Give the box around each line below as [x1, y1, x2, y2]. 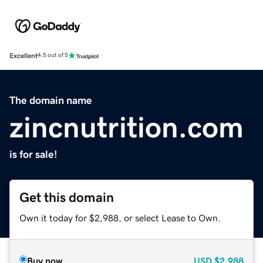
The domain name [9, 95, 92, 106]
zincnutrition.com [9, 112, 244, 142]
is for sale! [9, 149, 58, 160]
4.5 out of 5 [38, 52, 68, 59]
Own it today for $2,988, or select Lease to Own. [19, 213, 221, 222]
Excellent [9, 52, 38, 59]
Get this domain [19, 190, 114, 204]
